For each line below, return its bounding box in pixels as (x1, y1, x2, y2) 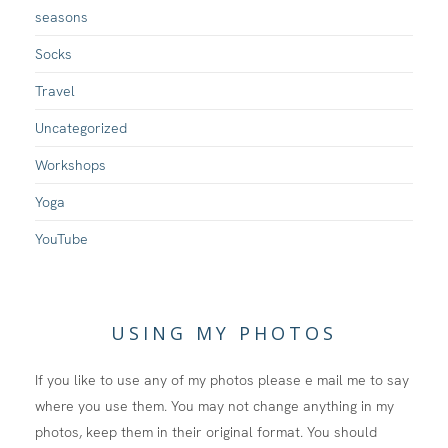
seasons (35, 8, 88, 27)
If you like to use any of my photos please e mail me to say (35, 371, 409, 390)
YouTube (35, 230, 88, 249)
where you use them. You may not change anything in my (35, 397, 394, 416)
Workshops (35, 156, 106, 175)
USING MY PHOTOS (111, 321, 337, 346)
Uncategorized (35, 119, 127, 138)
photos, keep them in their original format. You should (35, 423, 377, 442)
